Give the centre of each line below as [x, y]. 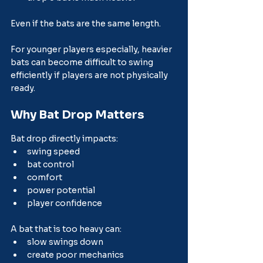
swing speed [53, 151]
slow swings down [65, 242]
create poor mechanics [75, 254]
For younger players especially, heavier [92, 49]
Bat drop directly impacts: [64, 138]
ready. [23, 88]
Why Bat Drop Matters [77, 114]
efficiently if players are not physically [90, 75]
